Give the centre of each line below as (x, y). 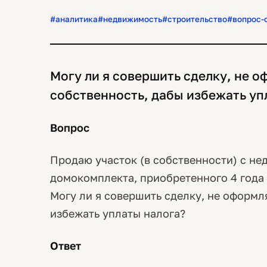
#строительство (195, 19)
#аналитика (74, 19)
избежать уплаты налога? (118, 213)
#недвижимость (130, 19)
